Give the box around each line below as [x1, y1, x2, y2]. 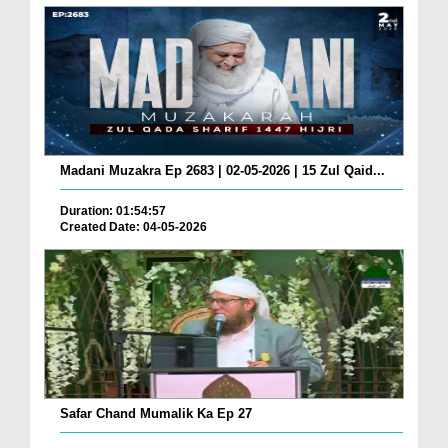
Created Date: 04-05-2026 [60, 220, 207, 235]
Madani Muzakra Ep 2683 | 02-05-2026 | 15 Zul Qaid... [60, 163, 385, 179]
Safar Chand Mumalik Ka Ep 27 [60, 406, 252, 421]
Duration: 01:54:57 [60, 204, 166, 219]
